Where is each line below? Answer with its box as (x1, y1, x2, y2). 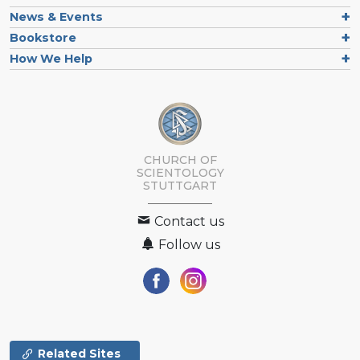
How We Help (10, 51, 92, 66)
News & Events (10, 9, 103, 24)
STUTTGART (143, 178, 217, 194)
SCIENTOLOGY (136, 166, 224, 181)
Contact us (151, 214, 224, 230)
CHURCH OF (143, 153, 217, 168)
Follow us (155, 237, 220, 253)
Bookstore (10, 30, 76, 45)
